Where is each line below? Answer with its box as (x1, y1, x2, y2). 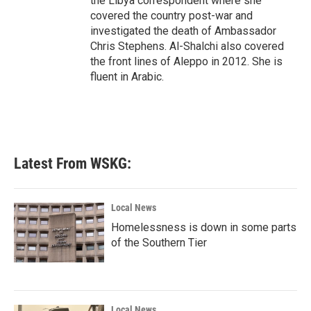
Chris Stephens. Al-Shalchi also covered (90, 40, 284, 53)
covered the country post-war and (90, 9, 253, 22)
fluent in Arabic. (90, 70, 164, 83)
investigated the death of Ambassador (90, 24, 276, 37)
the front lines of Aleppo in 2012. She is (90, 55, 283, 68)
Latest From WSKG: (14, 155, 131, 172)
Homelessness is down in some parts (111, 221, 296, 234)
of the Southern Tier (111, 236, 207, 249)
